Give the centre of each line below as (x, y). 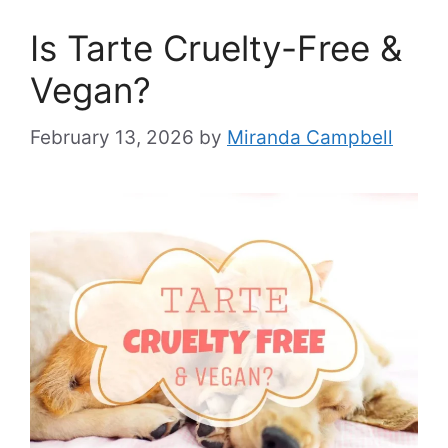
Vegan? (90, 90)
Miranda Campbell (310, 137)
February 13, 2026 (112, 137)
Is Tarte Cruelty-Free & (216, 48)
